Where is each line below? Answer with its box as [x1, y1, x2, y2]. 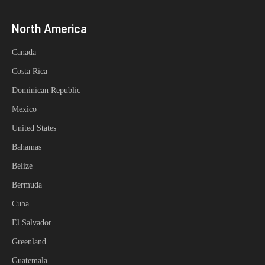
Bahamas [12, 143, 41, 151]
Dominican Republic [12, 86, 80, 95]
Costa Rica [12, 67, 47, 76]
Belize [12, 161, 33, 170]
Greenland [12, 237, 46, 246]
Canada [12, 48, 36, 57]
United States [12, 124, 56, 132]
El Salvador [12, 218, 51, 227]
